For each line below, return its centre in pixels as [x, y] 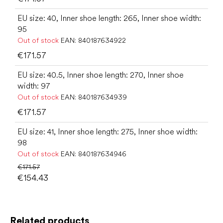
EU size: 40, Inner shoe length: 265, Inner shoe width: [109, 18]
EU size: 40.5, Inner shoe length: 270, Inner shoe [101, 75]
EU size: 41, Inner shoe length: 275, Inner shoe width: [108, 132]
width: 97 [34, 86]
